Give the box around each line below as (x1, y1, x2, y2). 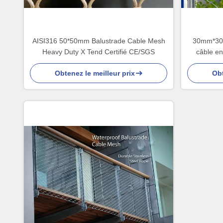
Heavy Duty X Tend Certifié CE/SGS (42, 48, 155, 56)
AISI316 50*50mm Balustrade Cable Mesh (32, 37, 165, 45)
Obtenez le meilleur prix (54, 69, 135, 77)
